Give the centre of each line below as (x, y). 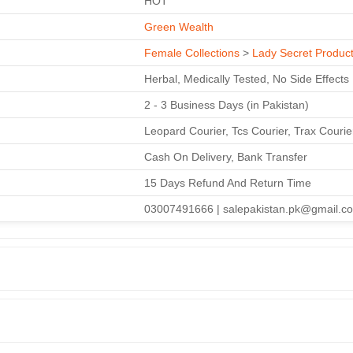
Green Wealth (179, 26)
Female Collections (192, 52)
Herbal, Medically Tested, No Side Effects (247, 78)
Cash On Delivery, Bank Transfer (226, 156)
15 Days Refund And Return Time (228, 182)
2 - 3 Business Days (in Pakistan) (227, 104)
